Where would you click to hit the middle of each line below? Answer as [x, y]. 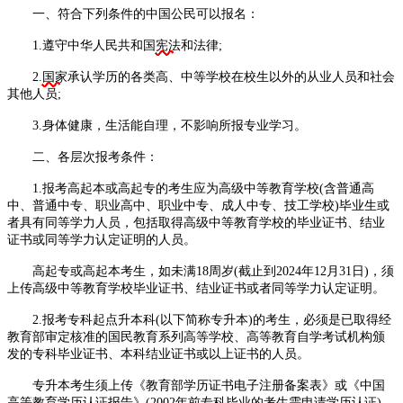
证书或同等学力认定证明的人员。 [102, 239]
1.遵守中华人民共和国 [81, 45]
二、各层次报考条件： [83, 157]
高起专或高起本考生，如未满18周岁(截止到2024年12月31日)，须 [201, 271]
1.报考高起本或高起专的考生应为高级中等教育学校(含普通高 [191, 188]
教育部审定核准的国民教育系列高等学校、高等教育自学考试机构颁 [196, 336]
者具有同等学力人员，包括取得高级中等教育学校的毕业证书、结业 [196, 222]
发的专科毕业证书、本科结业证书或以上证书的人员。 [158, 354]
